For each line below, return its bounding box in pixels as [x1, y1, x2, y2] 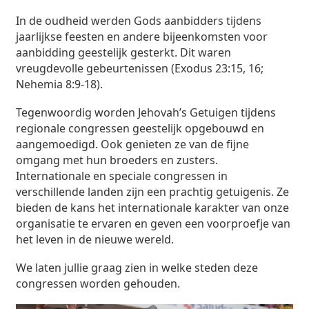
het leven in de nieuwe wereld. [16, 232, 175, 248]
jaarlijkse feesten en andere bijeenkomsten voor [16, 29, 268, 45]
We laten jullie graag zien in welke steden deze [16, 260, 259, 276]
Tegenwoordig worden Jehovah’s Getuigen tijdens [16, 105, 277, 121]
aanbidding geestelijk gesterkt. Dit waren [16, 45, 232, 61]
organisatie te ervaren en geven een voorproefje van [16, 216, 291, 232]
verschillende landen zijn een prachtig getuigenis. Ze [16, 184, 290, 200]
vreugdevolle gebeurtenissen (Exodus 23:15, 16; [16, 61, 264, 77]
